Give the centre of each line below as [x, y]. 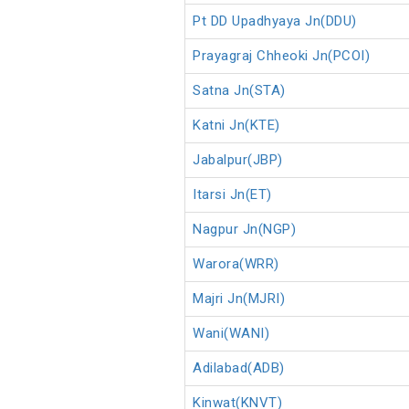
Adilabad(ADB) [239, 368]
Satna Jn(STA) [239, 91]
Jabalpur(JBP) [238, 160]
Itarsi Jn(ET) [232, 195]
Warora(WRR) [236, 264]
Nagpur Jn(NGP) [244, 230]
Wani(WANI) [231, 334]
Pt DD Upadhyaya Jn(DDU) [275, 21]
